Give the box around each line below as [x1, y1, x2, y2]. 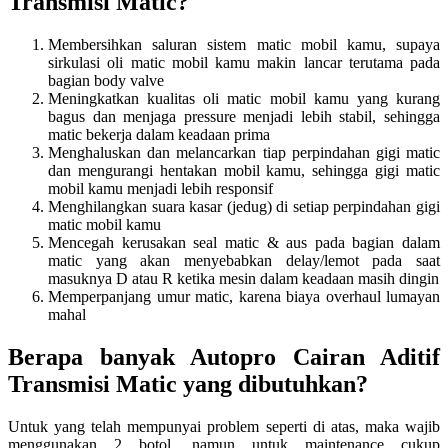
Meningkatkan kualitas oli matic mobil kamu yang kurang [48, 90, 440, 108]
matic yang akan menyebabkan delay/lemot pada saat [48, 252, 440, 270]
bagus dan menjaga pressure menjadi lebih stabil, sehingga [48, 108, 440, 126]
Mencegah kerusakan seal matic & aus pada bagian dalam [48, 234, 440, 252]
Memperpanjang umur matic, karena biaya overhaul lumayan [48, 288, 440, 306]
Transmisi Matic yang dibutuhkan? [8, 371, 368, 398]
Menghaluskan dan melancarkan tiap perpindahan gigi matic [48, 144, 440, 162]
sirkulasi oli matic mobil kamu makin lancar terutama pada [48, 54, 440, 72]
